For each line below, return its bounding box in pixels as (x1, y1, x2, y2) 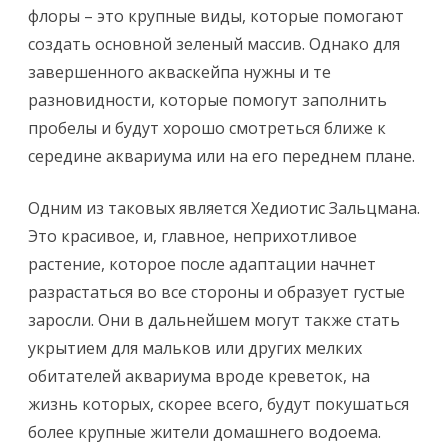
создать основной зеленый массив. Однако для (28, 33, 400, 55)
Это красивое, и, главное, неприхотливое (28, 225, 357, 247)
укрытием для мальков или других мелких (28, 337, 362, 359)
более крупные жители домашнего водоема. (28, 421, 381, 443)
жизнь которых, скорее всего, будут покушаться (28, 393, 409, 415)
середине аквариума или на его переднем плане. (28, 145, 415, 167)
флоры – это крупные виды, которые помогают (28, 5, 404, 27)
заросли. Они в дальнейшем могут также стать (28, 309, 400, 331)
